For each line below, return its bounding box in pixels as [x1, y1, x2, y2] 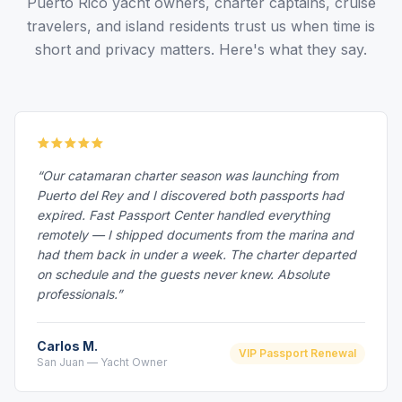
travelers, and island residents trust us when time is [27, 17, 375, 35]
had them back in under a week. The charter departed [37, 247, 356, 262]
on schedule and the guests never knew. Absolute [37, 267, 329, 282]
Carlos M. [37, 338, 98, 354]
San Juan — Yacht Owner [37, 355, 167, 369]
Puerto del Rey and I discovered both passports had [37, 188, 344, 203]
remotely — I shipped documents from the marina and [37, 227, 354, 242]
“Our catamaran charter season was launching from [37, 168, 338, 183]
